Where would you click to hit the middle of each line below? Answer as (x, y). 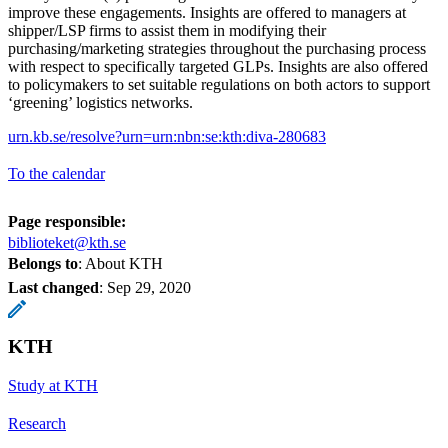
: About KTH (120, 263)
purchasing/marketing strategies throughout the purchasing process (217, 48)
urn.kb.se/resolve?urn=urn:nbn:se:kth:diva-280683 (167, 136)
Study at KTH (53, 385)
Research (37, 423)
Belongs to (43, 263)
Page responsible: (67, 221)
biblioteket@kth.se (67, 242)
